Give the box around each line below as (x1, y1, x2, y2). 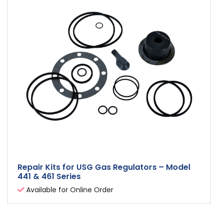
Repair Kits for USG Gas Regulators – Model (18, 162, 190, 173)
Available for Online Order (24, 185, 113, 195)
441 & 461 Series (18, 171, 81, 182)
